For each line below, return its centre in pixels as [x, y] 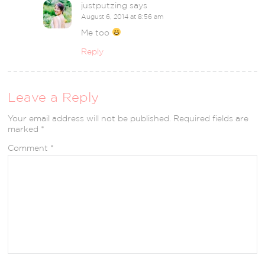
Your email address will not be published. [90, 118]
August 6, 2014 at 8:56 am [122, 16]
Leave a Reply [54, 97]
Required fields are [211, 118]
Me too [97, 32]
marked [25, 129]
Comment [29, 148]
